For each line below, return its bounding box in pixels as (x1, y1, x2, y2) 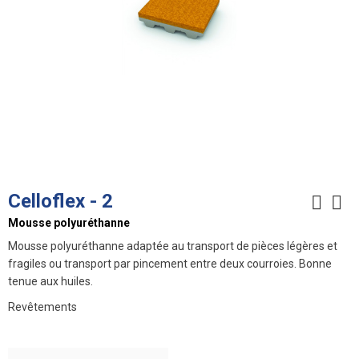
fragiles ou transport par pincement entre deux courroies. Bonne (8, 257, 332, 271)
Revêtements (8, 301, 77, 314)
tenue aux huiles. (8, 275, 93, 288)
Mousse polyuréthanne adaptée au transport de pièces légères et (8, 240, 337, 253)
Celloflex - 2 (8, 190, 113, 213)
